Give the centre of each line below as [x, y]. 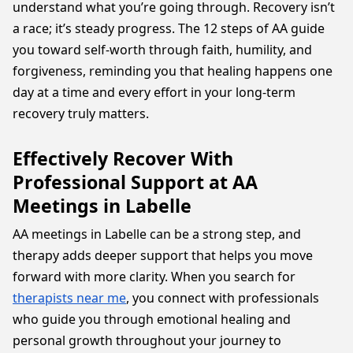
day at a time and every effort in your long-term [154, 92]
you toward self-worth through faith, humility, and [162, 50]
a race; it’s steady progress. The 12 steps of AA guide [169, 28]
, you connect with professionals [223, 298]
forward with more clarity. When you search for [154, 277]
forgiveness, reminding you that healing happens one [173, 71]
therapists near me [69, 298]
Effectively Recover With [123, 158]
